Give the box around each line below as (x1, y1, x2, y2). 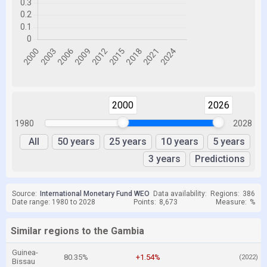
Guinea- (12, 248, 38, 257)
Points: (133, 198, 156, 206)
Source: (12, 190, 37, 198)
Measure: (216, 198, 247, 206)
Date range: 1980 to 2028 (12, 198, 95, 206)
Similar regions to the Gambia (11, 225, 144, 237)
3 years (148, 153, 181, 164)
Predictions (195, 153, 245, 164)
